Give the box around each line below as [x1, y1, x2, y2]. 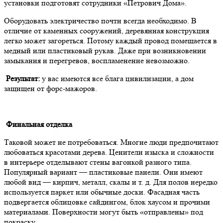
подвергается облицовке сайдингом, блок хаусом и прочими [4, 197, 210, 207]
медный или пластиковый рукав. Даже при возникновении [4, 45, 206, 55]
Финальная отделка [4, 119, 72, 129]
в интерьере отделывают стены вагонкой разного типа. [4, 157, 192, 167]
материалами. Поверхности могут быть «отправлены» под [4, 207, 203, 217]
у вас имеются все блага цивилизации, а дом [40, 73, 194, 83]
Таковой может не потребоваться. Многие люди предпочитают [4, 137, 219, 147]
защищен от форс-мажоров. [4, 83, 97, 93]
